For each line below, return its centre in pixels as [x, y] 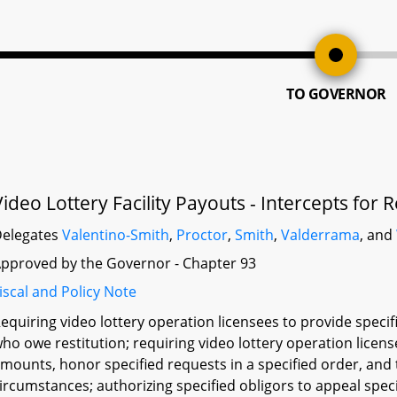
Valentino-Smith [116, 235]
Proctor [202, 235]
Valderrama [321, 235]
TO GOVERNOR [336, 94]
